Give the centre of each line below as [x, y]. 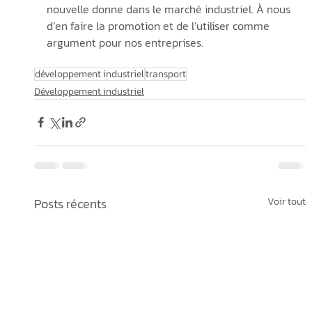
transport [165, 74]
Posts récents [70, 203]
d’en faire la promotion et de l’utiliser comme [159, 25]
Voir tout [287, 201]
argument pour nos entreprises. [126, 42]
